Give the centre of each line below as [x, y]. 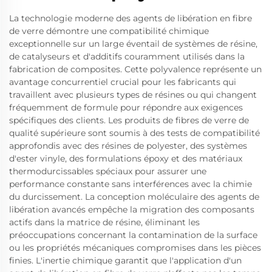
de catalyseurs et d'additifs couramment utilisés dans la [127, 56]
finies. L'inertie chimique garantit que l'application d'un [125, 260]
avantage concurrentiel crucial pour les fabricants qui [123, 82]
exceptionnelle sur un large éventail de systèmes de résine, [133, 44]
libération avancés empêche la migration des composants [132, 209]
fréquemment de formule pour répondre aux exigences [126, 107]
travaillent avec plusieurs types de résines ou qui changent [133, 95]
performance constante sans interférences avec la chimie [131, 184]
